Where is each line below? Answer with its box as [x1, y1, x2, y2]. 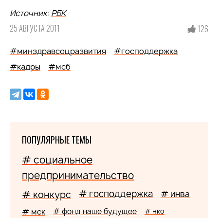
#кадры [10, 61, 40, 72]
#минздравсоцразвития [10, 46, 106, 56]
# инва [161, 188, 190, 200]
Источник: [10, 8, 51, 18]
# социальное [22, 153, 92, 166]
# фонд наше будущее [53, 206, 137, 217]
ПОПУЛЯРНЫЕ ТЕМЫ [22, 133, 91, 146]
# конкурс [22, 188, 71, 201]
